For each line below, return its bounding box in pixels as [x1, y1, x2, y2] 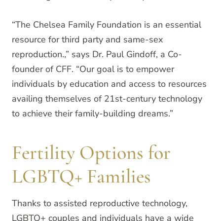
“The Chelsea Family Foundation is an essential [12, 19, 201, 31]
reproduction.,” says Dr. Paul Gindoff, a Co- [12, 48, 182, 61]
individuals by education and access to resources [12, 78, 207, 90]
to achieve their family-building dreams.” [12, 108, 173, 120]
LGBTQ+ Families [12, 164, 151, 188]
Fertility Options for [12, 141, 171, 165]
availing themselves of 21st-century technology [12, 93, 202, 105]
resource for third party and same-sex [12, 34, 163, 46]
